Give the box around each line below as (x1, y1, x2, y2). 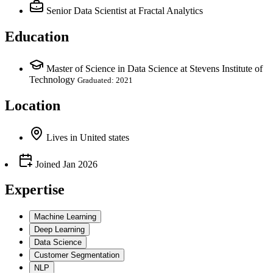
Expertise (5, 182, 65, 198)
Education (5, 28, 69, 44)
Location (5, 97, 60, 113)
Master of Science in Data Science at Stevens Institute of (46, 63, 263, 74)
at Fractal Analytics (129, 5, 203, 16)
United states (80, 132, 129, 143)
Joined (33, 158, 60, 169)
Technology (29, 74, 75, 85)
